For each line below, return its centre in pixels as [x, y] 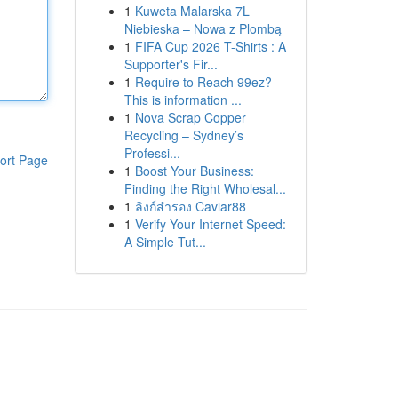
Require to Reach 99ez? [203, 82]
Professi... [152, 153]
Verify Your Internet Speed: [210, 224]
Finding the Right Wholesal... [205, 188]
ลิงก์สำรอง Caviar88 [190, 206]
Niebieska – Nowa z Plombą [203, 28]
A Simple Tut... [165, 242]
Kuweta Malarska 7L [192, 11]
